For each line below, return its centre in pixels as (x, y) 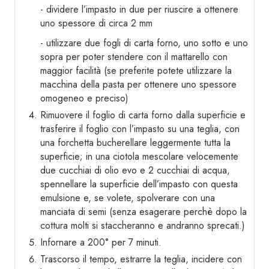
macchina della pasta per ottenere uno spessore (138, 85)
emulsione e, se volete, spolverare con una (128, 198)
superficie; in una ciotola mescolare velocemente (139, 157)
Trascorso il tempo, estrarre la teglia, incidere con (141, 259)
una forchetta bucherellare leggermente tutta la (135, 143)
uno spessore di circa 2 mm (96, 23)
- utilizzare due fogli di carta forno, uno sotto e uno (144, 43)
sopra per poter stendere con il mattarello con (134, 57)
